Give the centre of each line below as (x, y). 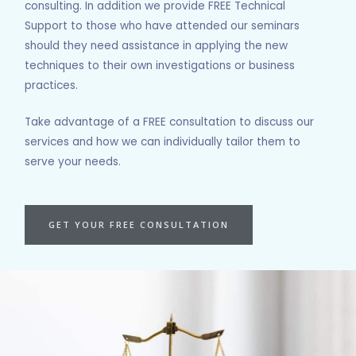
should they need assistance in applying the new (157, 45)
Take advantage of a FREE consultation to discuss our (170, 122)
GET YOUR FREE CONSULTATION (139, 225)
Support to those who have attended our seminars (163, 25)
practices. (52, 85)
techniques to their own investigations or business (160, 65)
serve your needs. (73, 162)
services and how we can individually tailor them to (163, 142)
